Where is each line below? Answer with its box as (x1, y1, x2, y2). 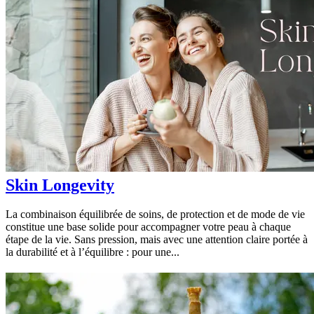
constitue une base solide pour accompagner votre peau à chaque (6, 221, 291, 233)
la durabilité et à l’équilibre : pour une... (6, 246, 179, 259)
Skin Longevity (6, 175, 114, 194)
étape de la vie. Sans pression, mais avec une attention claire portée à (6, 233, 308, 246)
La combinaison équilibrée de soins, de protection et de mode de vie (6, 208, 305, 221)
